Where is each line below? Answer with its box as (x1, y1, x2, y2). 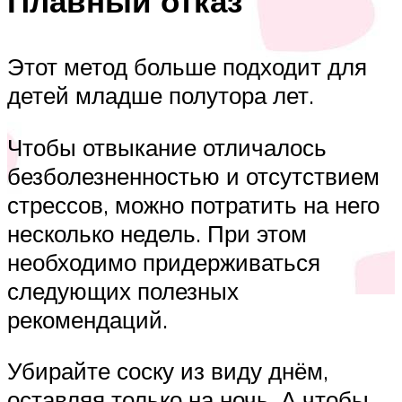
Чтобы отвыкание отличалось (7, 132, 327, 162)
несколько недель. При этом (7, 218, 307, 248)
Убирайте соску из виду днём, (7, 356, 328, 386)
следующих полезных (7, 275, 239, 305)
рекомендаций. (7, 304, 168, 334)
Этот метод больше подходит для (7, 52, 367, 82)
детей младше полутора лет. (7, 81, 314, 110)
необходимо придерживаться (7, 247, 320, 276)
